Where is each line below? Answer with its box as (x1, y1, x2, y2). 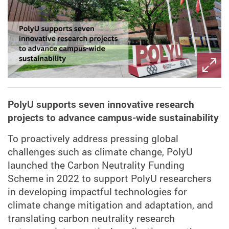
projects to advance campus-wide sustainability (8, 111, 219, 125)
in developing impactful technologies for (8, 185, 187, 198)
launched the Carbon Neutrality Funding (8, 158, 185, 172)
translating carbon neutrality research (8, 211, 175, 225)
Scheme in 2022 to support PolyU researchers (8, 171, 212, 185)
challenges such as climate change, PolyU (8, 145, 193, 158)
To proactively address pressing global (8, 131, 178, 145)
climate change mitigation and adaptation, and (8, 198, 213, 212)
